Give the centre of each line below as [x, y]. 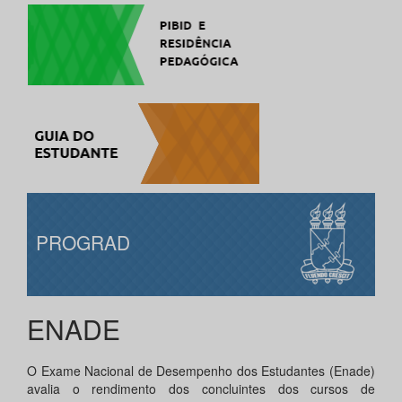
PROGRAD [83, 243]
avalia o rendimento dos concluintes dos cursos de [201, 389]
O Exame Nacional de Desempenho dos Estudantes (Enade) [201, 371]
